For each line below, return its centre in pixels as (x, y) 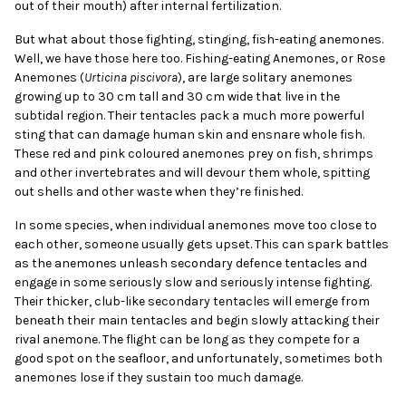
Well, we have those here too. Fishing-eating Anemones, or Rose (200, 58)
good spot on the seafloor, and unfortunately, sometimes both (199, 358)
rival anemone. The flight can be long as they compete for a (188, 339)
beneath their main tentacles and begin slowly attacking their (198, 320)
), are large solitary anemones (266, 77)
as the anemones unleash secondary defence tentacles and (191, 263)
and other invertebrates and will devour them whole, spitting (193, 172)
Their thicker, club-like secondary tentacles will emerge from (193, 301)
